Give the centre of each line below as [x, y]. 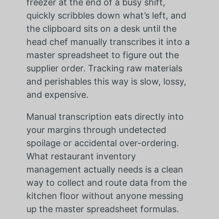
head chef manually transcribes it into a [108, 42]
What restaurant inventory [81, 156]
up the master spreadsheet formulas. [102, 209]
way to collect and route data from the [106, 182]
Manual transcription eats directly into [105, 116]
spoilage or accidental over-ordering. [102, 143]
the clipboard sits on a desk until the [101, 28]
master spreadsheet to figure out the [102, 55]
